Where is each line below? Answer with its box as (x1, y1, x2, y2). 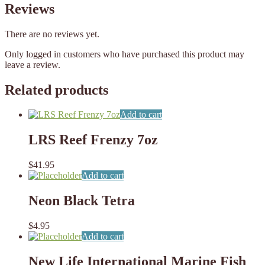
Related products (5, 82, 108, 98)
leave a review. (5, 59, 60, 70)
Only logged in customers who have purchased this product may (5, 49, 244, 59)
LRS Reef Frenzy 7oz (28, 132, 158, 148)
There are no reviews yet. (5, 28, 99, 39)
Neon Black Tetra (28, 193, 135, 209)
